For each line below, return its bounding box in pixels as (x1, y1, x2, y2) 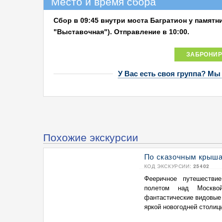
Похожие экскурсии (43, 129, 138, 144)
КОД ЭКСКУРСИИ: (144, 163, 193, 169)
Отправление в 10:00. (114, 28, 189, 36)
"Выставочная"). (54, 28, 114, 36)
